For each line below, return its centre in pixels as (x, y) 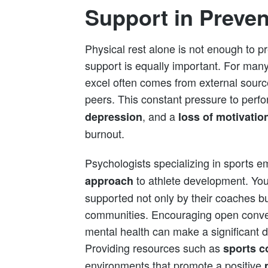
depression (114, 116)
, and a (160, 116)
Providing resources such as (154, 248)
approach (109, 181)
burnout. (105, 133)
